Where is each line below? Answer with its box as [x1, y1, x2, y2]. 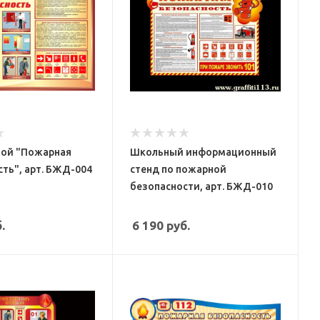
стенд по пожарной [130, 163, 227, 175]
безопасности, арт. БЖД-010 [130, 180, 274, 192]
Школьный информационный [130, 146, 277, 158]
